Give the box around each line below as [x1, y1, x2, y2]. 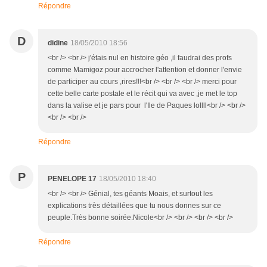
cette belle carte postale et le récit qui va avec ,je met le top [48, 89, 237, 98]
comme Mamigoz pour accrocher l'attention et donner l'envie [48, 66, 242, 74]
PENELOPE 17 [48, 175, 97, 184]
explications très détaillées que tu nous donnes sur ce [48, 201, 221, 210]
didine [48, 39, 68, 48]
